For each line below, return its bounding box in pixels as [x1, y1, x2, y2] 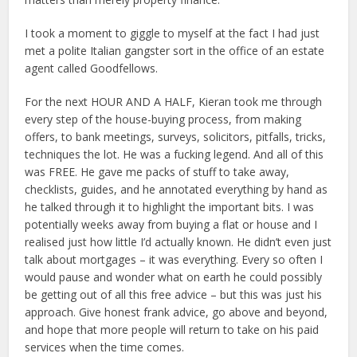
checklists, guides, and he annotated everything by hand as [25, 181, 328, 197]
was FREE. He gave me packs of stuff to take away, [25, 163, 290, 179]
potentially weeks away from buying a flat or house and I [25, 216, 318, 232]
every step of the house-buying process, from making [25, 111, 302, 127]
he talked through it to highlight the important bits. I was [25, 198, 315, 214]
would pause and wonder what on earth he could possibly [25, 269, 323, 284]
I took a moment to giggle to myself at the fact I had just [25, 25, 320, 41]
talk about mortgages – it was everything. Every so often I [25, 251, 324, 267]
